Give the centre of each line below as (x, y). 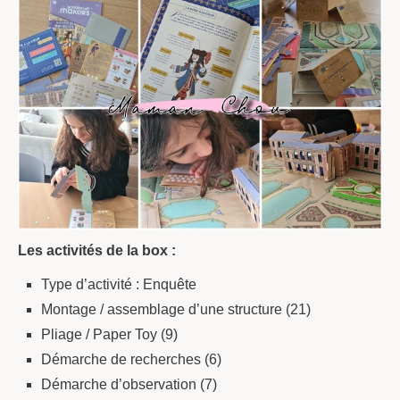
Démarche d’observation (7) (129, 384)
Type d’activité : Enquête (118, 284)
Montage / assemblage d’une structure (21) (175, 309)
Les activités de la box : (97, 250)
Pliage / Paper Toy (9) (109, 334)
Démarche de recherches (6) (131, 359)
